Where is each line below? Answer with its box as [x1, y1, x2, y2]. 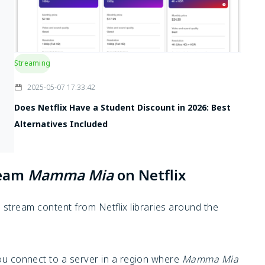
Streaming [14, 58, 51, 68]
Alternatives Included [14, 118, 108, 130]
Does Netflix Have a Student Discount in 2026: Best [14, 101, 231, 113]
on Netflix [114, 165, 186, 185]
